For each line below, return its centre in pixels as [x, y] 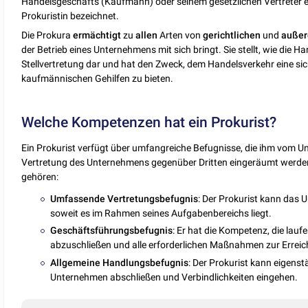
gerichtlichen [232, 35]
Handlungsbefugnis [146, 262]
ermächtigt [97, 35]
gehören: [40, 176]
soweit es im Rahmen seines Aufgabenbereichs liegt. [161, 213]
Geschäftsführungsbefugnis [112, 231]
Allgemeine [76, 262]
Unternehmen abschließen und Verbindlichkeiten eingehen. [174, 277]
